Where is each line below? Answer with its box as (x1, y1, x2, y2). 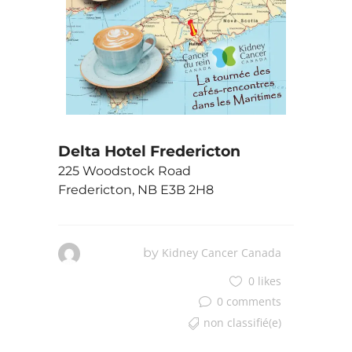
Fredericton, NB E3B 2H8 (58, 181, 214, 197)
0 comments (217, 293, 281, 309)
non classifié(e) (203, 314, 281, 330)
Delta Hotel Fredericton (58, 141, 240, 160)
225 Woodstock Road (58, 163, 191, 178)
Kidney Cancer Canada (162, 244, 281, 260)
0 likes (248, 273, 281, 288)
